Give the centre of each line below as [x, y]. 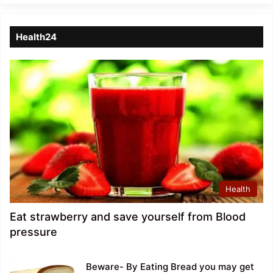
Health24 [36, 37]
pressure [34, 232]
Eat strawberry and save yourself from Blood [128, 216]
